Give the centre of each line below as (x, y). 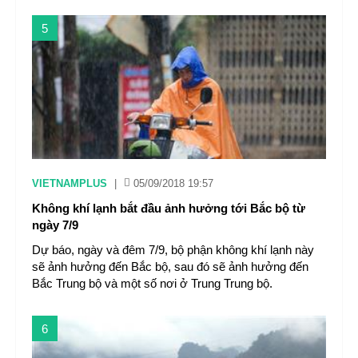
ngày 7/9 (55, 225)
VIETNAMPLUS (70, 183)
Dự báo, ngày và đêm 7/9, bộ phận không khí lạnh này (173, 250)
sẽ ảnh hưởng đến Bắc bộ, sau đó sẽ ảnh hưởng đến (170, 267)
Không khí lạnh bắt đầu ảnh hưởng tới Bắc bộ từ (169, 208)
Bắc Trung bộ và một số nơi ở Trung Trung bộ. (152, 283)
